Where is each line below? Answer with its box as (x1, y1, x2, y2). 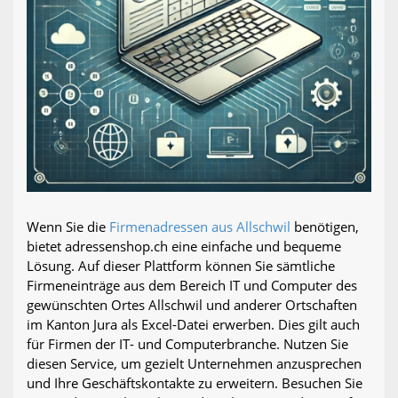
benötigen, (291, 217, 359, 235)
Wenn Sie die (27, 217, 109, 235)
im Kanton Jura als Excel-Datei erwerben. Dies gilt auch (27, 314, 360, 333)
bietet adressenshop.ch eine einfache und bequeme (27, 236, 341, 255)
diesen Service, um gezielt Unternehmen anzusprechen (27, 354, 362, 372)
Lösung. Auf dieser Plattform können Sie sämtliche (27, 256, 335, 275)
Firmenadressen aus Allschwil (109, 217, 291, 235)
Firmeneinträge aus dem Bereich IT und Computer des (27, 275, 357, 294)
